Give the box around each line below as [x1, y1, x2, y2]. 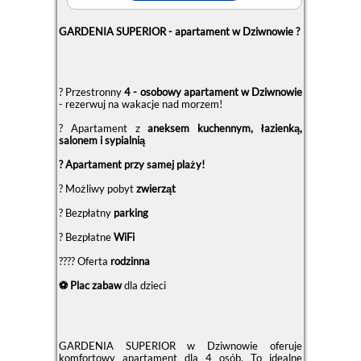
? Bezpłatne [58, 230, 114, 244]
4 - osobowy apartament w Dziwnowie [122, 85, 303, 99]
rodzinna [110, 255, 150, 268]
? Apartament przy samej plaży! [58, 158, 205, 172]
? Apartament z [58, 122, 148, 135]
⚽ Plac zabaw [58, 279, 122, 293]
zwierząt [135, 182, 176, 196]
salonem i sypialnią [58, 134, 145, 147]
